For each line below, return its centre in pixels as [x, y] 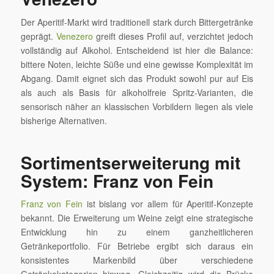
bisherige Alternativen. [64, 120]
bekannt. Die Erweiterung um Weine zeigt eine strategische [137, 218]
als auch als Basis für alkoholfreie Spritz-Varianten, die [137, 92]
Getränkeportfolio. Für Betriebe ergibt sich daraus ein [137, 246]
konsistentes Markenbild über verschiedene [137, 260]
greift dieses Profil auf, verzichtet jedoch [173, 36]
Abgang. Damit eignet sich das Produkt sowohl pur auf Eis [137, 78]
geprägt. [38, 36]
